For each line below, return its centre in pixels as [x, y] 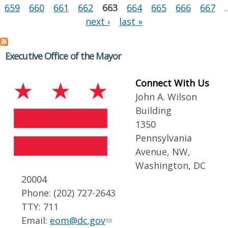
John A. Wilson [166, 96]
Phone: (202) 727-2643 [68, 193]
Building [153, 110]
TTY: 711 [40, 206]
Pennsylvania [164, 138]
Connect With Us [172, 83]
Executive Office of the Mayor [63, 56]
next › [98, 21]
